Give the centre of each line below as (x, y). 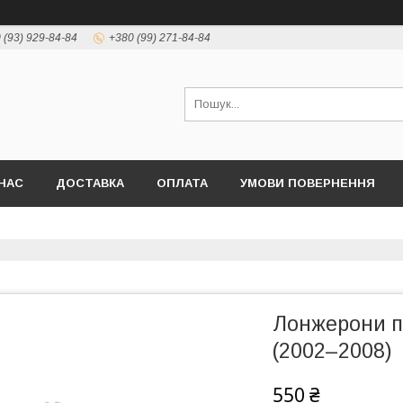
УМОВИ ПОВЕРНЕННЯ (308, 183)
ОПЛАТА (182, 183)
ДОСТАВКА (90, 183)
